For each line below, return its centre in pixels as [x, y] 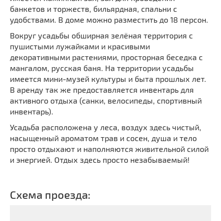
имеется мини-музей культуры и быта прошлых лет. [108, 79]
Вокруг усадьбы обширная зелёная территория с [101, 36]
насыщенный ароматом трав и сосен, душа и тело [103, 138]
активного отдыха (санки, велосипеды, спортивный [106, 101]
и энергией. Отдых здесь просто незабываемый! [100, 160]
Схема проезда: [50, 195]
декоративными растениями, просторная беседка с [106, 57]
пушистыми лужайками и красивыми [80, 46]
